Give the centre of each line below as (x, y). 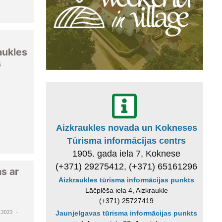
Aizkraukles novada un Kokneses (126, 128)
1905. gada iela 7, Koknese (127, 153)
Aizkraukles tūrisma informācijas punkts (127, 180)
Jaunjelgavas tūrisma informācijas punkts (127, 213)
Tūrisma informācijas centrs (127, 140)
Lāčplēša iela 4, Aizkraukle (126, 190)
